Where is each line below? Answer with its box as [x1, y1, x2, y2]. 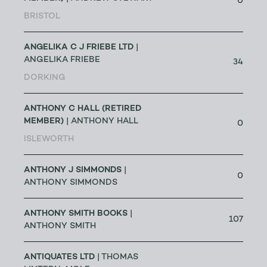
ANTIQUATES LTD [24, 253, 95, 262]
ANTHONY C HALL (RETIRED [24, 104, 141, 113]
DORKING [24, 74, 66, 82]
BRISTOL [24, 13, 60, 21]
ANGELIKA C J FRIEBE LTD [24, 43, 133, 52]
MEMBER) [24, 117, 64, 126]
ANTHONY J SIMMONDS [24, 166, 122, 175]
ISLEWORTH [24, 135, 74, 144]
